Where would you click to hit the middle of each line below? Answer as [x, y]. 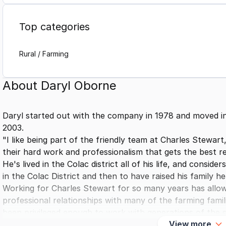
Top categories [54, 27]
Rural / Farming [44, 54]
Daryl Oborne [79, 86]
